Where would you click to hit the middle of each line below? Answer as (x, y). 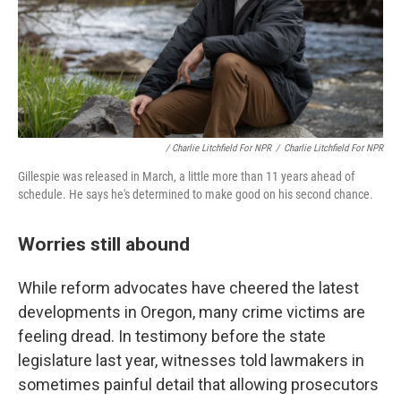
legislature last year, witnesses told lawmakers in (191, 361)
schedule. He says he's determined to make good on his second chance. (196, 195)
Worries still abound (104, 244)
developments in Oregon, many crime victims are (192, 312)
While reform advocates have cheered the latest (188, 288)
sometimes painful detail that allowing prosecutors (198, 385)
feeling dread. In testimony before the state (172, 337)
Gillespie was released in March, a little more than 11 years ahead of (186, 177)
